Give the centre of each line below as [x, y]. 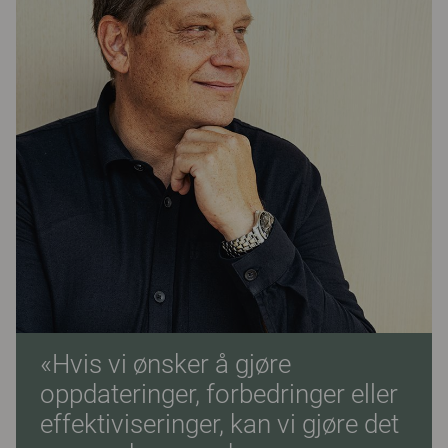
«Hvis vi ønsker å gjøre [165, 364]
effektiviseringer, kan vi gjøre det [219, 424]
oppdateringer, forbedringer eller [219, 394]
